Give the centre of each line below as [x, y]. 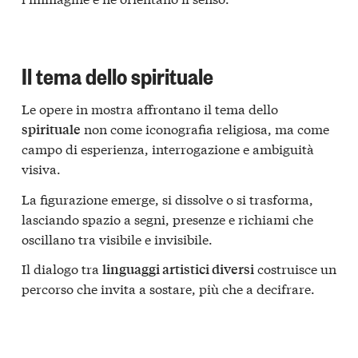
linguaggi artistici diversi [178, 269]
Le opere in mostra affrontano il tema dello [150, 109]
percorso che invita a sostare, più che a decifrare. [168, 288]
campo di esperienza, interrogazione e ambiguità [168, 149]
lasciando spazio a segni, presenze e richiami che [167, 218]
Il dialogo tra [62, 268]
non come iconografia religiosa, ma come [205, 129]
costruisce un [295, 268]
